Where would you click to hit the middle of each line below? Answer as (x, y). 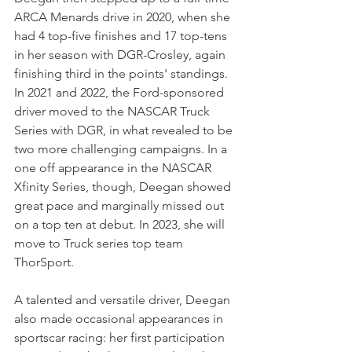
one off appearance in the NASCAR (114, 167)
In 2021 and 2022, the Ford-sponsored (121, 92)
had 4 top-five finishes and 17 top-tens (122, 35)
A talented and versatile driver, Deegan (124, 299)
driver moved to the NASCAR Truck (114, 111)
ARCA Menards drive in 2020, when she (124, 16)
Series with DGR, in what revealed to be (125, 130)
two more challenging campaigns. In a (122, 148)
